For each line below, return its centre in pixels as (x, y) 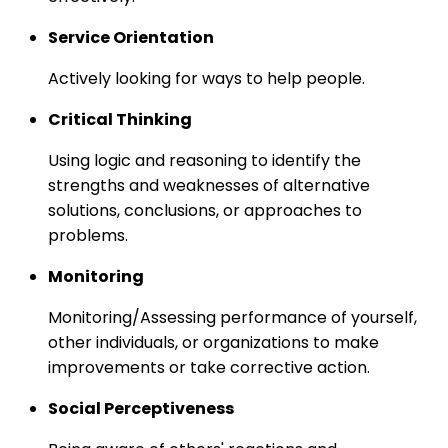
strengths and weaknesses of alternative (209, 186)
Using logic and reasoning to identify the (204, 161)
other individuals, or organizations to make (213, 343)
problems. (88, 236)
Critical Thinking (120, 120)
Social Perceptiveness (141, 409)
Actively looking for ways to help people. (206, 79)
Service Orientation (131, 38)
